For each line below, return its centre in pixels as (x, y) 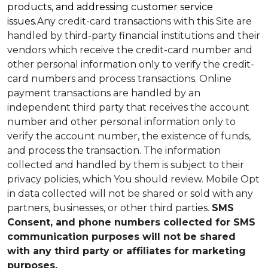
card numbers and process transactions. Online (119, 79)
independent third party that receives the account (128, 107)
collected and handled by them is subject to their (126, 165)
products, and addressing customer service (110, 7)
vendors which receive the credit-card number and (130, 50)
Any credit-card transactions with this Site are (144, 21)
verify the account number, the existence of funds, (129, 136)
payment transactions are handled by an (104, 93)
